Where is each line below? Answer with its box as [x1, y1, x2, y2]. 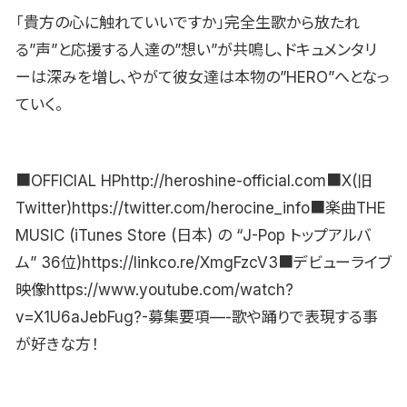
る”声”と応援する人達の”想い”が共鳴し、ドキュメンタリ [15, 41, 377, 60]
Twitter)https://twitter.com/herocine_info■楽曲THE [15, 199, 386, 218]
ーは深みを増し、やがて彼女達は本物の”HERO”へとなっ [15, 68, 390, 87]
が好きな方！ [15, 335, 99, 354]
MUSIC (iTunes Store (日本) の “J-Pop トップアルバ [15, 226, 372, 245]
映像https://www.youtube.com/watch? [15, 281, 293, 300]
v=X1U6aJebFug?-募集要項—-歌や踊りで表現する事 [15, 308, 378, 327]
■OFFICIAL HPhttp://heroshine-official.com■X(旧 [15, 172, 372, 191]
